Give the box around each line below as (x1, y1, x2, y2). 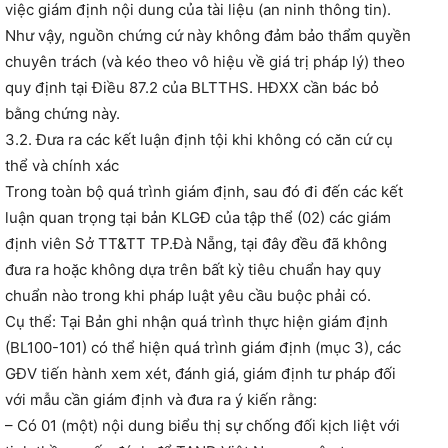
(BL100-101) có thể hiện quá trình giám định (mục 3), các (5, 338, 401, 358)
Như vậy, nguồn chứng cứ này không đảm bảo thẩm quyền (5, 26, 411, 46)
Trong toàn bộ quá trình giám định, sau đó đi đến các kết (5, 182, 403, 202)
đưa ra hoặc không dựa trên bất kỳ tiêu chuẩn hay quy (5, 260, 381, 280)
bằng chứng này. (5, 104, 120, 124)
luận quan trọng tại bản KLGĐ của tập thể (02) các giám (5, 208, 391, 228)
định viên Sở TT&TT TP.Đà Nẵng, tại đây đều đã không (5, 234, 387, 254)
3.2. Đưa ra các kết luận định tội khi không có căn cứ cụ (5, 130, 393, 150)
